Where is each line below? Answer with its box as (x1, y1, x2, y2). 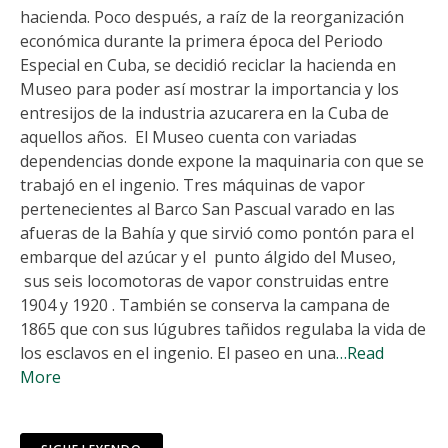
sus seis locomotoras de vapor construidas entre (20, 269, 389, 292)
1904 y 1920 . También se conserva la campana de (20, 293, 390, 316)
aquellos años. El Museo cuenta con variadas (20, 125, 357, 148)
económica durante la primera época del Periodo (20, 29, 383, 52)
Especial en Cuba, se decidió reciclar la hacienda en (20, 53, 396, 76)
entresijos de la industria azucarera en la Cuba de (20, 101, 389, 124)
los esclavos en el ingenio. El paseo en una (20, 341, 336, 364)
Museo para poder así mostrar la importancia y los (20, 77, 399, 100)
